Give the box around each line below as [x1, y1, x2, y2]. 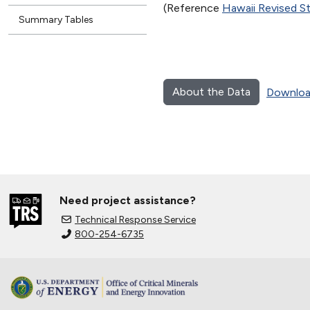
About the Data [172, 84, 250, 98]
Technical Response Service [75, 213, 196, 226]
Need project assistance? [60, 193, 196, 207]
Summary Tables [19, 13, 93, 26]
